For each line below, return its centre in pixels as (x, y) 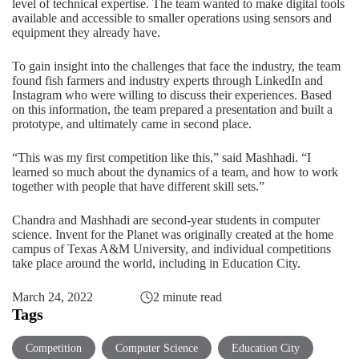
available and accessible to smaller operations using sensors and (172, 18)
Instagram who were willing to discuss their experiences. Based (172, 95)
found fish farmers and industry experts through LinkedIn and (167, 81)
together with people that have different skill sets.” (138, 186)
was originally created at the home (246, 234)
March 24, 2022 (52, 297)
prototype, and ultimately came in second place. (132, 124)
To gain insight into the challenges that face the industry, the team (176, 66)
